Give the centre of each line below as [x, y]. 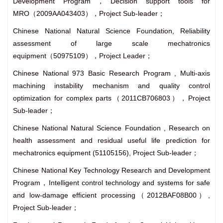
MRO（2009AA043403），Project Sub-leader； [89, 14]
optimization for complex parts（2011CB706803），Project [111, 98]
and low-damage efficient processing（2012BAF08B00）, [111, 195]
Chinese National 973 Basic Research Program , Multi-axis [111, 73]
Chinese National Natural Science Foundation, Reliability [111, 31]
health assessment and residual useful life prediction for [111, 141]
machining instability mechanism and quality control [111, 86]
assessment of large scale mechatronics [111, 44]
